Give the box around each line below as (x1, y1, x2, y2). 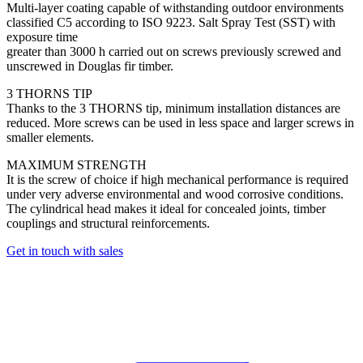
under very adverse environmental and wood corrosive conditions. (6, 187, 344, 202)
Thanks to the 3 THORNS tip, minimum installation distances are (6, 101, 340, 116)
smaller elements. (6, 130, 94, 145)
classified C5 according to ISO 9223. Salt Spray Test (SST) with (6, 15, 335, 30)
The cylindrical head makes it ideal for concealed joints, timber (6, 202, 326, 216)
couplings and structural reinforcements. (6, 216, 210, 231)
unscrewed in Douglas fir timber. (6, 59, 173, 74)
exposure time (6, 30, 78, 45)
